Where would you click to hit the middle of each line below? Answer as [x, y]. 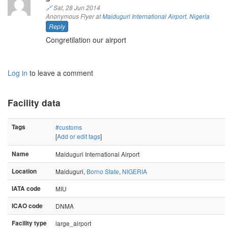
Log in [18, 73]
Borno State [103, 171]
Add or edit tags [79, 136]
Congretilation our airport [86, 39]
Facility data [34, 103]
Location [24, 171]
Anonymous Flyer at [74, 16]
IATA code [26, 188]
